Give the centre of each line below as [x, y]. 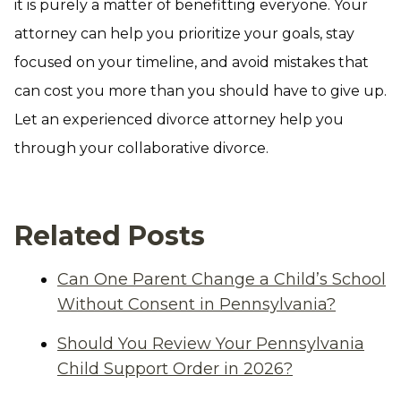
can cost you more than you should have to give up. [200, 91]
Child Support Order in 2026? [175, 369]
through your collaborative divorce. [141, 148]
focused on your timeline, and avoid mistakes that [192, 62]
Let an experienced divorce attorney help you [179, 119]
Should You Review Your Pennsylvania [211, 344]
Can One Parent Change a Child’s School [222, 279]
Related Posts [110, 236]
